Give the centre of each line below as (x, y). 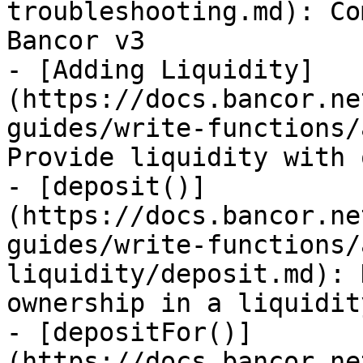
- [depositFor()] (130, 332)
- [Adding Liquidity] (160, 70)
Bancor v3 (76, 41)
